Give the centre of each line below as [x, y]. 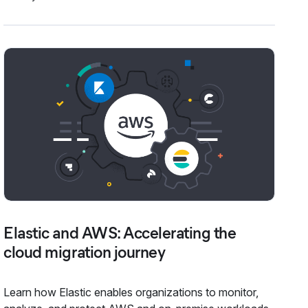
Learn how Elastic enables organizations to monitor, [131, 292]
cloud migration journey [85, 252]
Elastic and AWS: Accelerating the [120, 232]
